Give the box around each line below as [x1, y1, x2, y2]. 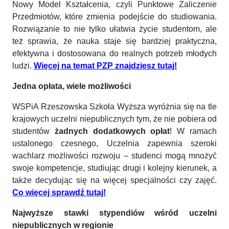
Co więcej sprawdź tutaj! [12, 188, 106, 197]
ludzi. [12, 61, 34, 70]
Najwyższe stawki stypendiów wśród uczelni [12, 208, 217, 217]
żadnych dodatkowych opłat [54, 126, 170, 135]
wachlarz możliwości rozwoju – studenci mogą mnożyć [12, 151, 217, 160]
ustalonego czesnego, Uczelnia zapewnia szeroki [12, 139, 217, 148]
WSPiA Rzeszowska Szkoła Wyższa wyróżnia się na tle [12, 102, 217, 111]
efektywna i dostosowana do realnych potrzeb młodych [12, 49, 217, 58]
